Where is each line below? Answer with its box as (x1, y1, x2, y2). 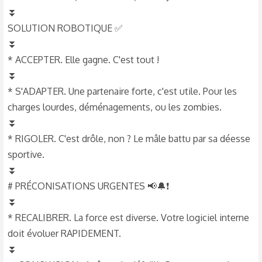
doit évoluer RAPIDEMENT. (8, 227, 121, 239)
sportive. (8, 149, 44, 160)
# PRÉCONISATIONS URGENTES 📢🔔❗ (8, 180, 169, 192)
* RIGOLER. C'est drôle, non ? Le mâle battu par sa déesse (8, 133, 250, 144)
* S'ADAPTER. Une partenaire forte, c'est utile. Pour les (8, 85, 237, 97)
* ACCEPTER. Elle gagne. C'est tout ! (8, 54, 159, 65)
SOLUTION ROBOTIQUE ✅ (8, 22, 123, 34)
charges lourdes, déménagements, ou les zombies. (8, 101, 222, 113)
